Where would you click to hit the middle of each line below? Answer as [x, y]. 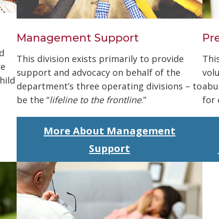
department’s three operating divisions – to [109, 86]
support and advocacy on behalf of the [99, 72]
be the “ [33, 99]
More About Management [109, 131]
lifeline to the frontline [95, 99]
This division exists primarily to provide [100, 58]
